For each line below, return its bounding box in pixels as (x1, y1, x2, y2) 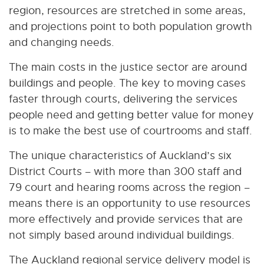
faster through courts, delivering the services (9, 92, 237, 105)
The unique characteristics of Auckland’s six (9, 148, 232, 161)
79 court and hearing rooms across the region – (9, 180, 250, 193)
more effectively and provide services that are (9, 212, 243, 225)
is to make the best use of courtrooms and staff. (9, 124, 252, 137)
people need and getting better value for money (9, 108, 254, 121)
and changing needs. (9, 35, 114, 48)
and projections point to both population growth (9, 19, 252, 32)
